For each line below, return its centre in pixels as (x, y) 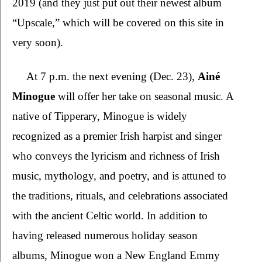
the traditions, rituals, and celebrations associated (120, 196)
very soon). (39, 43)
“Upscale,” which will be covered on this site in (118, 23)
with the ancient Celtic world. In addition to (110, 216)
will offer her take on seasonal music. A (146, 96)
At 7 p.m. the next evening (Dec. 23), (112, 77)
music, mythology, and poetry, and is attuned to (119, 176)
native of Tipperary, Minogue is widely (100, 116)
